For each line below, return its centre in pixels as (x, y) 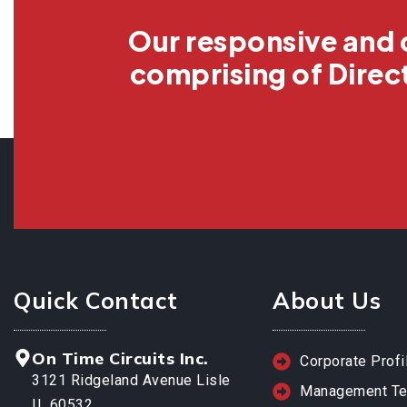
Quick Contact (96, 301)
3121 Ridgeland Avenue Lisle (131, 381)
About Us (327, 301)
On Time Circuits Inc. (120, 359)
